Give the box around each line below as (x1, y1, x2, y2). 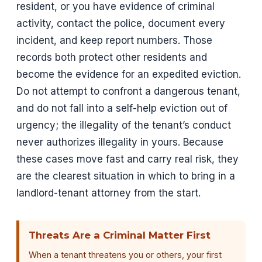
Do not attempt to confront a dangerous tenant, (16, 85, 240, 97)
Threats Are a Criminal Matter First (29, 229, 211, 242)
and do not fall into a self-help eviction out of (16, 102, 227, 114)
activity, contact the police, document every (16, 17, 225, 29)
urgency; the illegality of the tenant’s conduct (16, 119, 231, 131)
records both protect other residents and (16, 51, 207, 63)
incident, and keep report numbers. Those (16, 34, 212, 46)
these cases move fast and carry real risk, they (16, 153, 239, 165)
